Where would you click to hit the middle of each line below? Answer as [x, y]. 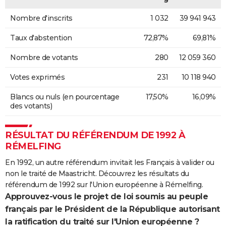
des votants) [31, 106]
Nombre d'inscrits [41, 18]
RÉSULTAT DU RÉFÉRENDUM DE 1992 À [95, 135]
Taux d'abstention [41, 38]
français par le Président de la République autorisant [112, 209]
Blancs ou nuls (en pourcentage [65, 97]
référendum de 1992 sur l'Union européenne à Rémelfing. [104, 185]
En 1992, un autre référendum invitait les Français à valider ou [110, 163]
